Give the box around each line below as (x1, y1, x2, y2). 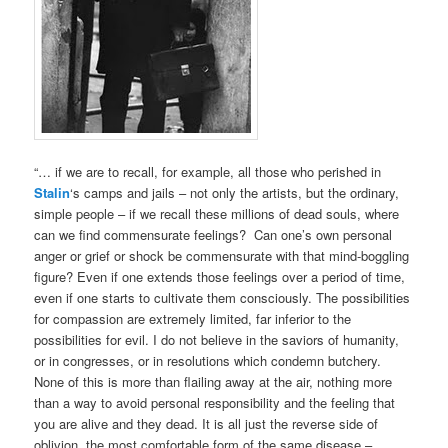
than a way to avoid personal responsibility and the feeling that (34, 393, 396, 413)
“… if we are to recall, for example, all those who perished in (34, 162, 382, 182)
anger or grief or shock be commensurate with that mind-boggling (34, 246, 410, 266)
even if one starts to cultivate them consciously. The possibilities (34, 288, 411, 308)
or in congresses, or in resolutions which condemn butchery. (34, 351, 382, 371)
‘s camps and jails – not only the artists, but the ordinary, (70, 183, 400, 203)
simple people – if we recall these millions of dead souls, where (34, 204, 400, 224)
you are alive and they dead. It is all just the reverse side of (34, 414, 379, 434)
